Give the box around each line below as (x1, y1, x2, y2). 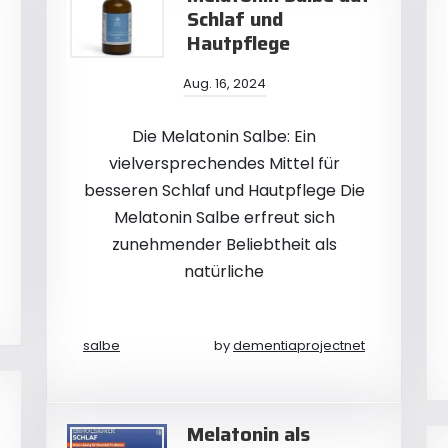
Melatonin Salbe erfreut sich (113, 206, 335, 229)
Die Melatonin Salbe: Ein (132, 125, 316, 148)
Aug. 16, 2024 (182, 74, 266, 93)
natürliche (184, 260, 264, 283)
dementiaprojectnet (233, 336, 365, 355)
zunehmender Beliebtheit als (111, 233, 337, 256)
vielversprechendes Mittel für (108, 152, 340, 175)
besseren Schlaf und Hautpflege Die (83, 179, 365, 202)
